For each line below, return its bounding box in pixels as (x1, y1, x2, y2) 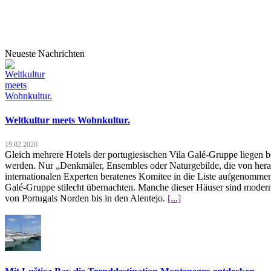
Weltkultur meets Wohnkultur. (5, 114, 130, 125)
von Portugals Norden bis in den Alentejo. (5, 192, 168, 203)
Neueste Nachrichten (5, 48, 85, 59)
